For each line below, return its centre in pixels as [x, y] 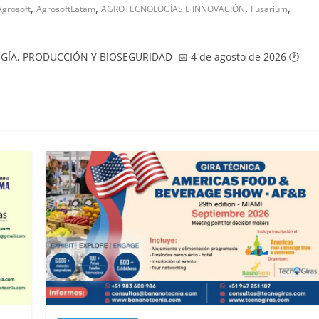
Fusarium [269, 9]
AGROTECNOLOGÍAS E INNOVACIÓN [173, 9]
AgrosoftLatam [66, 9]
